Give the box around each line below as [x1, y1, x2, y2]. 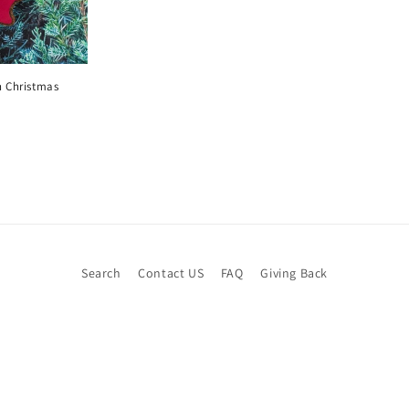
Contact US [138, 265, 204, 282]
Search [81, 265, 121, 282]
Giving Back [260, 265, 328, 282]
